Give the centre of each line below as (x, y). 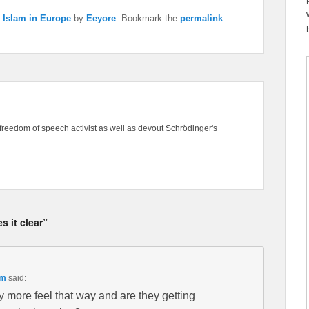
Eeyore (101, 19)
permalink (201, 19)
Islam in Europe (37, 19)
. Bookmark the (148, 19)
